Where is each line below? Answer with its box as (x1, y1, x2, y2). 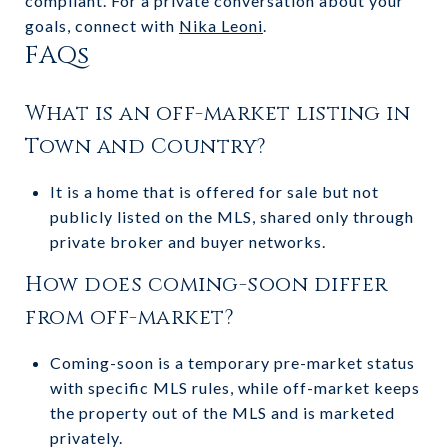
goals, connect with (25, 15, 179, 35)
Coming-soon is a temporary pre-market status (49, 352, 415, 372)
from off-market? (25, 303, 234, 332)
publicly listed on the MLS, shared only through (49, 206, 414, 226)
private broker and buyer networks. (49, 231, 326, 251)
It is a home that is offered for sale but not (49, 181, 379, 201)
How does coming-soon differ (25, 270, 388, 299)
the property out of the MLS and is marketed (49, 402, 395, 422)
